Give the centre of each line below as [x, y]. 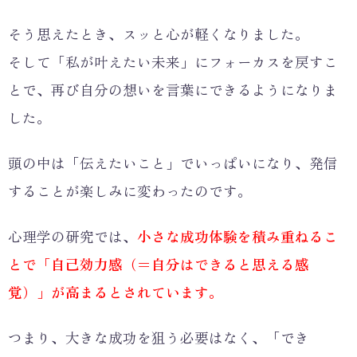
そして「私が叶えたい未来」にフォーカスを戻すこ [173, 61]
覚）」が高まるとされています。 [116, 292]
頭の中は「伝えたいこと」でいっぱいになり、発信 [173, 163]
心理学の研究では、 [73, 236]
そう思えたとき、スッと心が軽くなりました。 [159, 33]
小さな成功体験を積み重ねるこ [237, 236]
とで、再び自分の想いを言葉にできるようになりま [173, 89]
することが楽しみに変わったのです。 [130, 190]
